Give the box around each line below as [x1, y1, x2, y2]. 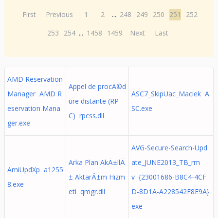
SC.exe [131, 104, 152, 113]
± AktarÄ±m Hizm [68, 172, 125, 182]
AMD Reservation [7, 74, 63, 84]
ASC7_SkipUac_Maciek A [131, 89, 209, 98]
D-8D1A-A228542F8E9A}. [131, 187, 211, 196]
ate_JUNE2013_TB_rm [131, 158, 200, 167]
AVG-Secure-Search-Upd [131, 143, 207, 152]
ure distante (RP [68, 96, 119, 106]
